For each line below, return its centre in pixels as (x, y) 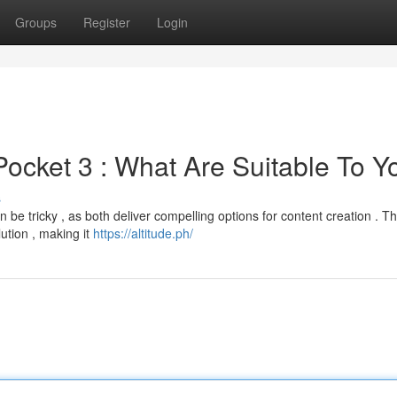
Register (107, 22)
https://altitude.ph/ (143, 233)
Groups (36, 22)
